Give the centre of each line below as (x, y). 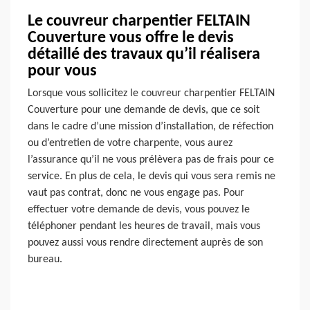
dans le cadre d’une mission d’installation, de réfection (151, 126)
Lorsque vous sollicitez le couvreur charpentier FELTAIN (151, 93)
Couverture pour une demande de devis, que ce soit (144, 110)
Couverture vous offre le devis (131, 38)
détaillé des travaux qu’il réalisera (144, 54)
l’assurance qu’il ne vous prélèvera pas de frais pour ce (151, 159)
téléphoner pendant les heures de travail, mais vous (144, 226)
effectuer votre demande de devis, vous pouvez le (139, 209)
